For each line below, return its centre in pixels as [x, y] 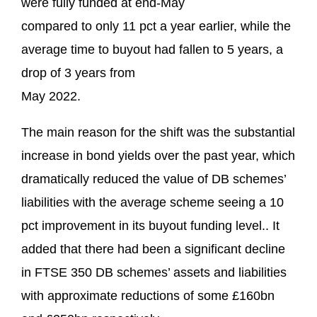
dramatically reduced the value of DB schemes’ [154, 179]
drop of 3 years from [78, 73]
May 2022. [51, 96]
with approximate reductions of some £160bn [148, 296]
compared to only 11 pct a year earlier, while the [156, 26]
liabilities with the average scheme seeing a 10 [152, 202]
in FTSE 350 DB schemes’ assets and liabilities [154, 272]
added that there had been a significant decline [153, 249]
